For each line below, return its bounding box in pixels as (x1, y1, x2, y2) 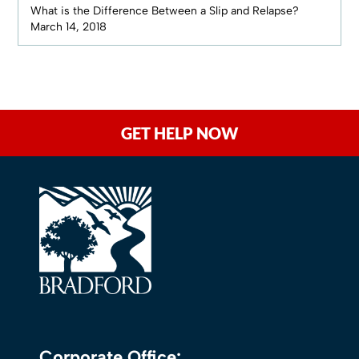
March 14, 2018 (30, 19, 107, 34)
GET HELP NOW (121, 123, 238, 143)
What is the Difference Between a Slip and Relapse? (30, 3, 300, 18)
